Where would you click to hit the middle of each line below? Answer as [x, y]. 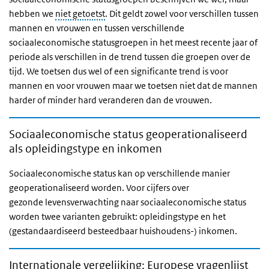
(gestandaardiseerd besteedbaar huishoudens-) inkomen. [123, 231]
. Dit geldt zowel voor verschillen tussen [182, 14]
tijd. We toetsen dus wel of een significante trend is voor [119, 71]
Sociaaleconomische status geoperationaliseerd [128, 134]
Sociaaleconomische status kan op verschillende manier [119, 173]
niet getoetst [80, 14]
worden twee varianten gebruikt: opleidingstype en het [117, 216]
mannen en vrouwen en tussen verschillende [97, 28]
